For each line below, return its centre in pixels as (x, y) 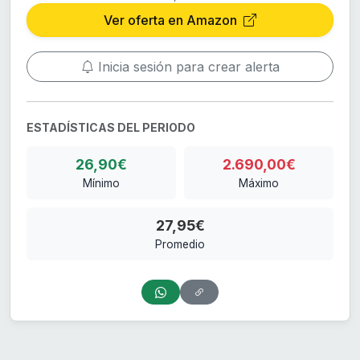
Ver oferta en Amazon (172, 20)
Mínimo (101, 184)
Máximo (259, 184)
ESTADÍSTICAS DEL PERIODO (111, 128)
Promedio (180, 245)
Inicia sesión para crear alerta (186, 67)
